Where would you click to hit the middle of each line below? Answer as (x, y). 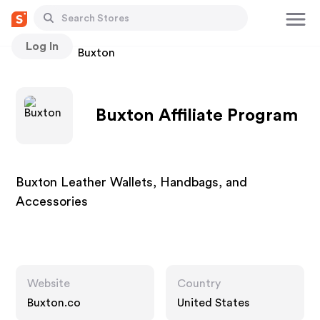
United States (213, 303)
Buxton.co (54, 303)
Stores (33, 53)
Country (199, 284)
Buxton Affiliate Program (197, 115)
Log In (42, 46)
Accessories (52, 201)
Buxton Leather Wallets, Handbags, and (132, 182)
